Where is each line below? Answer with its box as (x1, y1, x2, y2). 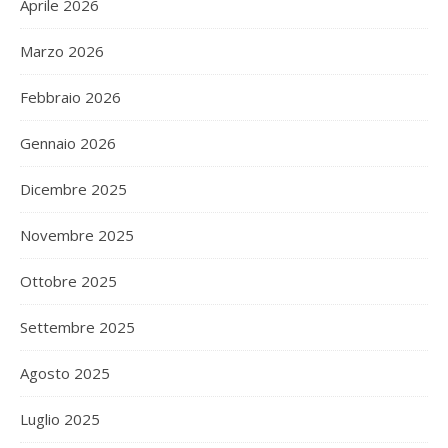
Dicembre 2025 (20, 178, 127, 199)
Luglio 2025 (20, 408, 100, 429)
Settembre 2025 (20, 316, 135, 337)
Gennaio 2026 (20, 132, 116, 153)
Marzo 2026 (20, 40, 104, 61)
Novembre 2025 (20, 224, 134, 245)
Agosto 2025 (20, 362, 110, 383)
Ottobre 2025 (20, 270, 117, 291)
